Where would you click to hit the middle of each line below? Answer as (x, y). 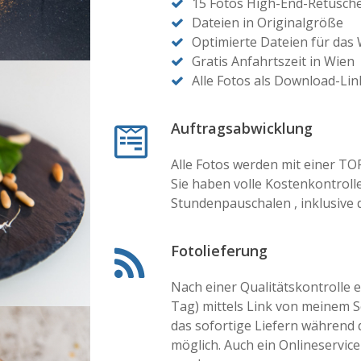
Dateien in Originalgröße (267, 23)
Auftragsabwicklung (241, 128)
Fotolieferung (219, 251)
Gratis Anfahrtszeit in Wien (273, 61)
